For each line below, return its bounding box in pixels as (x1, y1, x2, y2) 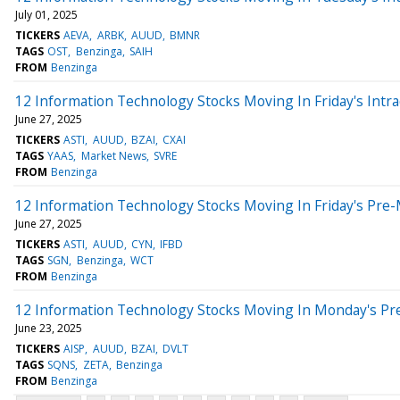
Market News (80, 147, 146, 163)
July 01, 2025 (15, 6, 78, 22)
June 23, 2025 (15, 320, 82, 336)
